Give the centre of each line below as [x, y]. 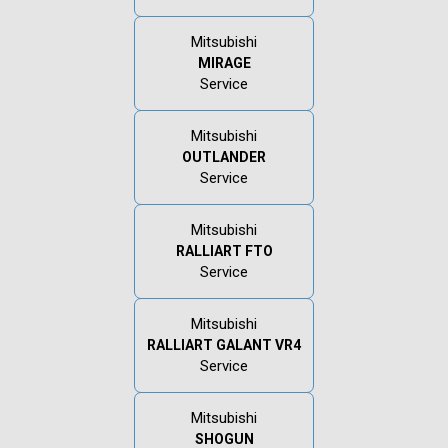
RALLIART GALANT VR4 [224, 344]
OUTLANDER [224, 156]
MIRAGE [224, 62]
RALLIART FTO [224, 250]
